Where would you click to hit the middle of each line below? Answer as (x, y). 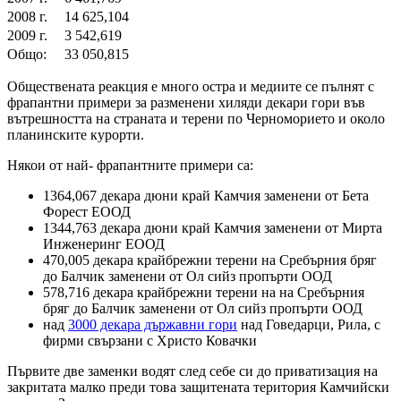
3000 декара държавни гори (153, 325)
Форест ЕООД (87, 212)
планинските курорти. (76, 135)
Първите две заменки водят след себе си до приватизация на (192, 371)
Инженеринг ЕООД (104, 244)
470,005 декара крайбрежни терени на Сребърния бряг (210, 260)
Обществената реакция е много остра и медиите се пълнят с (191, 87)
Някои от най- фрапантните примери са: (130, 166)
